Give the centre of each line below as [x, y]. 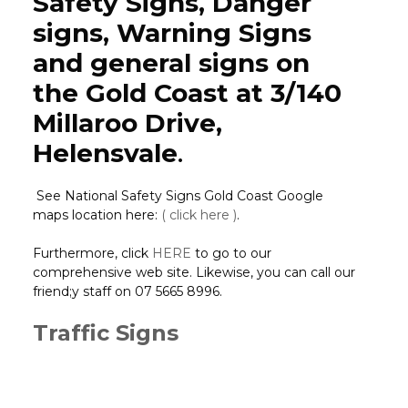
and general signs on [171, 63]
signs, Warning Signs [172, 33]
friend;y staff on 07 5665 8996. [127, 292]
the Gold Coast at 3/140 [187, 93]
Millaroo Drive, [127, 123]
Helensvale [105, 153]
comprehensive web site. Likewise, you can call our [194, 273]
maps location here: [97, 215]
